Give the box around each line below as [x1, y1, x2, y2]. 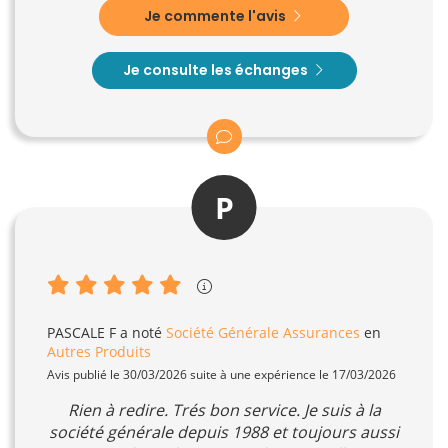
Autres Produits [47, 342, 151, 362]
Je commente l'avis [144, 6, 289, 27]
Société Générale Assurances [166, 323, 360, 343]
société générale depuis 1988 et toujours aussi [49, 421, 399, 444]
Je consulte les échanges [122, 60, 311, 81]
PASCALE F [47, 323, 116, 343]
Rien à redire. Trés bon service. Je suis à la [67, 399, 381, 422]
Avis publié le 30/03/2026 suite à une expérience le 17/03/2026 [47, 366, 396, 384]
